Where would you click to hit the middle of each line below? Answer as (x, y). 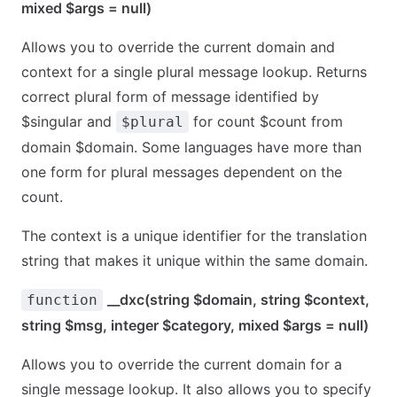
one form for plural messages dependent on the (182, 172)
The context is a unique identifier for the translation (194, 236)
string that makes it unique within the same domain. (195, 261)
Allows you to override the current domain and (178, 47)
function (62, 300)
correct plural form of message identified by (170, 97)
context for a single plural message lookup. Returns (194, 72)
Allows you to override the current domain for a (182, 364)
